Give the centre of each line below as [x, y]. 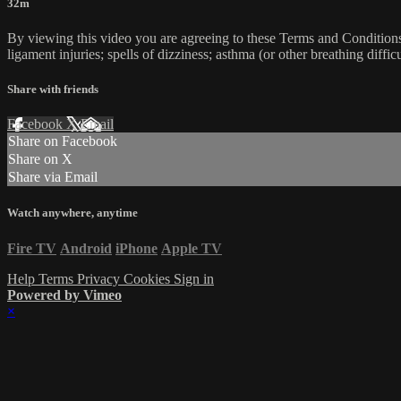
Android [86, 248]
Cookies [149, 278]
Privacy [100, 278]
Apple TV [192, 248]
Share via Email [53, 177]
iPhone [137, 248]
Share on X [40, 159]
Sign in [194, 278]
